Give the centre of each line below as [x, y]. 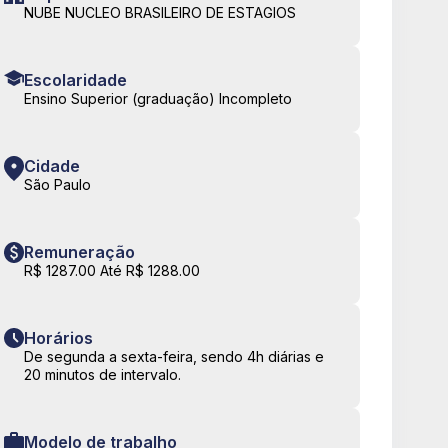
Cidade [52, 166]
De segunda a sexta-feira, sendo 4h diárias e [174, 357]
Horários [58, 338]
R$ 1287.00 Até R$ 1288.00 [112, 271]
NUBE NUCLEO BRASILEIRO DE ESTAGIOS [160, 13]
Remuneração [79, 252]
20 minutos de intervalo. [102, 375]
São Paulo [57, 185]
